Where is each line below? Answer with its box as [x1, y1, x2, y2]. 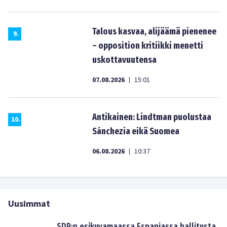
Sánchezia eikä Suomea [92, 126, 179, 137]
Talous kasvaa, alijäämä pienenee [92, 26, 216, 37]
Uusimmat [8, 198, 50, 210]
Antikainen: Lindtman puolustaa [92, 111, 211, 123]
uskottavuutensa [92, 54, 157, 65]
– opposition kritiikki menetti [92, 40, 203, 51]
